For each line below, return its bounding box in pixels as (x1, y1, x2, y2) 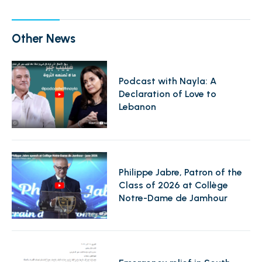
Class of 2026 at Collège (119, 179, 229, 191)
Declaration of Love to (119, 88, 217, 100)
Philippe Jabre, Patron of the (119, 166, 243, 178)
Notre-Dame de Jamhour (119, 192, 228, 204)
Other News (12, 32, 75, 46)
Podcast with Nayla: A (119, 75, 217, 87)
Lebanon (119, 101, 157, 113)
